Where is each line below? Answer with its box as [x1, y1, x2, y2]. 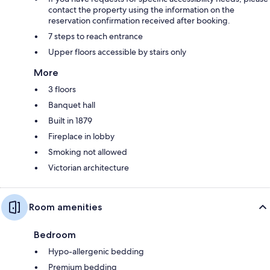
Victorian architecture [48, 162, 129, 173]
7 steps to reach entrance [48, 30, 143, 42]
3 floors [48, 83, 76, 95]
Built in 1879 [48, 115, 92, 126]
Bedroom [34, 228, 76, 240]
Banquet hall [48, 99, 95, 110]
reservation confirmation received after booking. [48, 14, 230, 26]
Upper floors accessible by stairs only [48, 46, 186, 57]
